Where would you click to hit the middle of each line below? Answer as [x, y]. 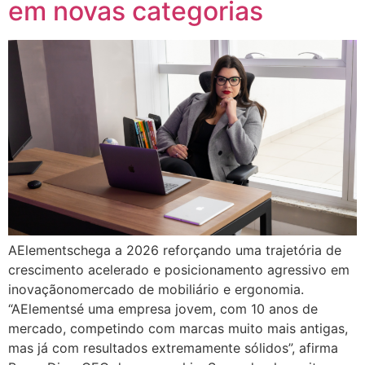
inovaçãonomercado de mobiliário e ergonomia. [156, 290]
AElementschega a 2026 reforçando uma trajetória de [175, 251]
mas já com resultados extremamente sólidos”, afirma [173, 348]
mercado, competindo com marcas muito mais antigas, [178, 329]
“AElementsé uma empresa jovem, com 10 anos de [163, 309]
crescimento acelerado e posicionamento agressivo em [179, 270]
